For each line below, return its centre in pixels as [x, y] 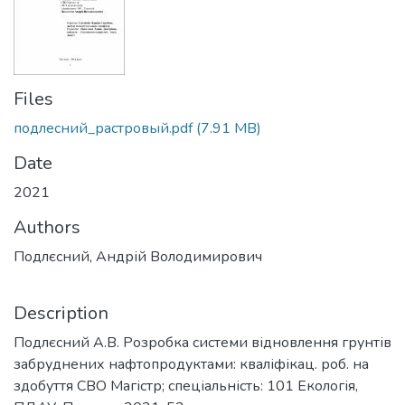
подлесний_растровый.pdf [103, 128]
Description [61, 313]
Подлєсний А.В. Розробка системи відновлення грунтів [202, 343]
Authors [47, 227]
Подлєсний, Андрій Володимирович [138, 257]
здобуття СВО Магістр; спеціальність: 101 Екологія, [186, 386]
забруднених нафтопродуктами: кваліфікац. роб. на [191, 364]
